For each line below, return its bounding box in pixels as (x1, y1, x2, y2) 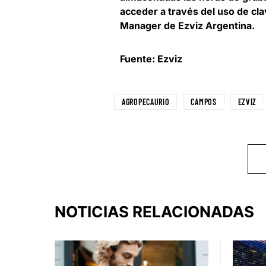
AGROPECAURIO (122, 97, 170, 107)
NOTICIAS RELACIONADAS (55, 202, 254, 221)
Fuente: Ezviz (120, 53, 182, 65)
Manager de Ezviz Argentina (120, 20, 252, 32)
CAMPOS (191, 97, 217, 107)
